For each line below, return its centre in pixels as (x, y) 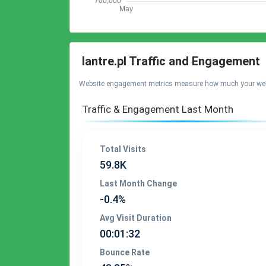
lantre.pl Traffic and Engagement (171, 61)
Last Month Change (138, 183)
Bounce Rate (125, 252)
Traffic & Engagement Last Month (158, 109)
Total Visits (123, 149)
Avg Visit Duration (136, 218)
